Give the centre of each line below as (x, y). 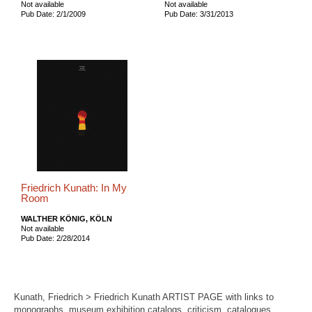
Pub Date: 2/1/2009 (53, 14)
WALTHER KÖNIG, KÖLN (67, 218)
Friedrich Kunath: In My (74, 188)
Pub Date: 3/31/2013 (198, 14)
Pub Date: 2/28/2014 (55, 238)
